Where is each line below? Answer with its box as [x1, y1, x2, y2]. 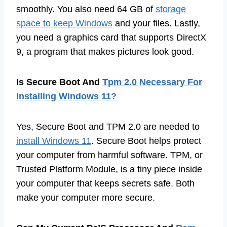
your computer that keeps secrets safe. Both [16, 178, 195, 189]
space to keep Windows [16, 18, 112, 29]
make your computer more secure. [16, 193, 155, 203]
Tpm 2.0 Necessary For [102, 77, 202, 88]
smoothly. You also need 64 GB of [16, 4, 156, 15]
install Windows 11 [16, 136, 91, 146]
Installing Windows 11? [16, 91, 117, 102]
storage [156, 4, 186, 15]
